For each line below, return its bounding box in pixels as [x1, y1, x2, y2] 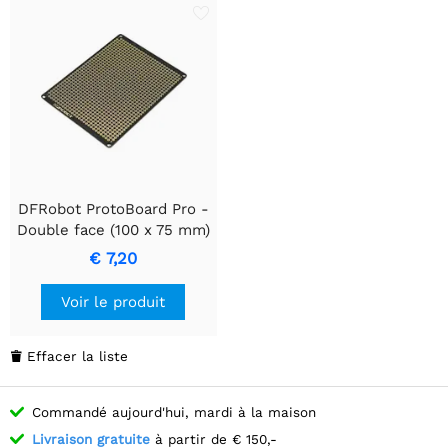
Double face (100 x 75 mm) [16, 220, 210, 239]
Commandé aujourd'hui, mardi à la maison [32, 403, 316, 420]
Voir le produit [61, 292, 166, 311]
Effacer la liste [27, 347, 128, 364]
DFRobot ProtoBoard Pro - [17, 199, 209, 218]
